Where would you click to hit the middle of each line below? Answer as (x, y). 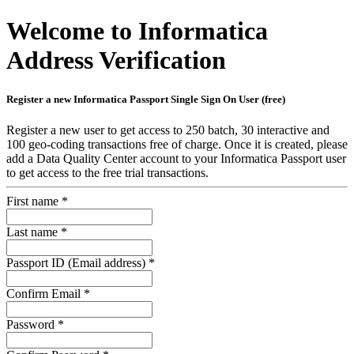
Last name (32, 232)
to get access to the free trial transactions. (107, 172)
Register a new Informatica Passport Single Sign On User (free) (146, 99)
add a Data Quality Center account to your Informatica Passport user (176, 158)
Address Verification (116, 60)
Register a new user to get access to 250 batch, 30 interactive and (168, 130)
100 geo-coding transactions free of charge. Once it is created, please (177, 144)
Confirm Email (43, 293)
